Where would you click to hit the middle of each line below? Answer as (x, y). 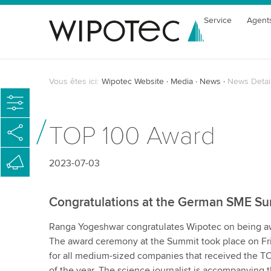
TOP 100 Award (132, 136)
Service (218, 20)
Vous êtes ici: (73, 81)
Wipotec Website (132, 81)
